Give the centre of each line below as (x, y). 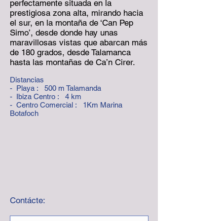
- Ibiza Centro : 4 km (46, 96)
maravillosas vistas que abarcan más (79, 42)
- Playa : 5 (29, 88)
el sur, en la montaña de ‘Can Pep (72, 23)
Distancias (28, 80)
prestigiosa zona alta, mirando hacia (76, 13)
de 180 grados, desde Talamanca (70, 52)
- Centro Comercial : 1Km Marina (66, 105)
